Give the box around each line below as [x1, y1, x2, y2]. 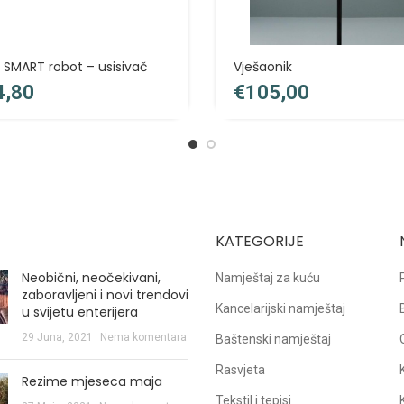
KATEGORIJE [216, 231, 304, 252]
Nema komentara [99, 331, 187, 344]
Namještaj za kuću [216, 271, 320, 285]
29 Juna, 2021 [21, 331, 93, 344]
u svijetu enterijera [21, 303, 138, 321]
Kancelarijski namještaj [216, 301, 345, 316]
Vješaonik [234, 58, 292, 76]
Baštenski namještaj [216, 332, 331, 346]
